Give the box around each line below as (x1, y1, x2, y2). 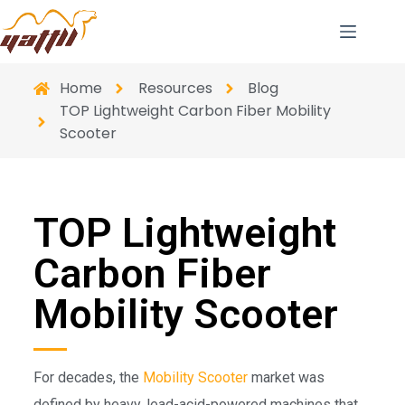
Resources (137, 78, 212, 99)
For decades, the (33, 369, 143, 386)
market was (247, 369, 325, 386)
